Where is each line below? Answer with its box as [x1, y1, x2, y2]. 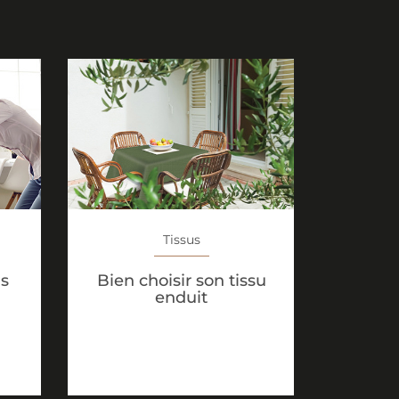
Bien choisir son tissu [96, 271, 266, 291]
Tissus [162, 232, 200, 248]
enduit [155, 288, 208, 308]
